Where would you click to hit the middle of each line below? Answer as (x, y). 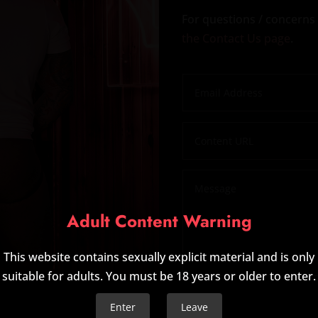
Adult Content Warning (159, 221)
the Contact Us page (236, 38)
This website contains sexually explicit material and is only (159, 257)
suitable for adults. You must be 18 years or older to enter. (159, 276)
